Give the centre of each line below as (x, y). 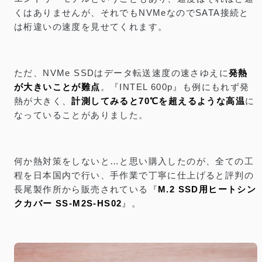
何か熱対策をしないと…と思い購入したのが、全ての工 (134, 161)
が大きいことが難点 (57, 87)
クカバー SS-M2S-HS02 (68, 203)
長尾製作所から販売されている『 (86, 189)
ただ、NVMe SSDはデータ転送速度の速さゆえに (121, 73)
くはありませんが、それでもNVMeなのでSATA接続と (132, 13)
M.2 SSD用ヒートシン (207, 189)
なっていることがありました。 (81, 115)
